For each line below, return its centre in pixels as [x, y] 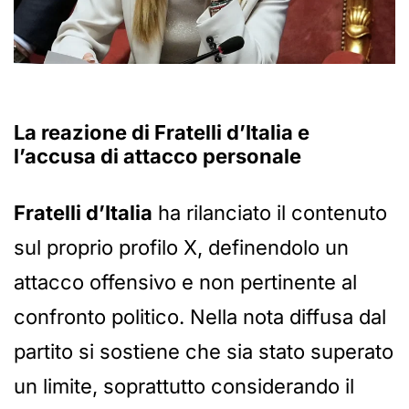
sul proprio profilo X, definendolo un [181, 248]
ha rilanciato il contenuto [270, 213]
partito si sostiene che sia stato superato [204, 352]
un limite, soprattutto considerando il [184, 387]
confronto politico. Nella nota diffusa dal [200, 317]
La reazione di [84, 133]
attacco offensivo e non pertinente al [185, 283]
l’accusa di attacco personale [157, 157]
